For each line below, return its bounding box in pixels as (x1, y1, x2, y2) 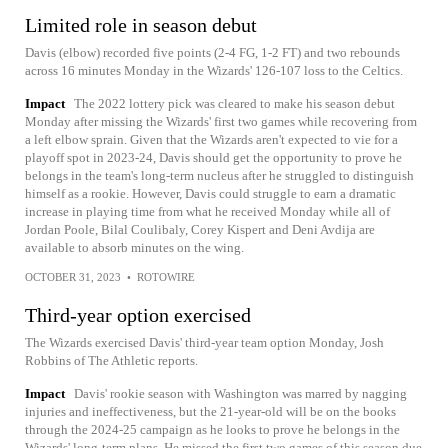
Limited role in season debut (25, 14, 257, 36)
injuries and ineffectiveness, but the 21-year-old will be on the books (25, 404, 396, 419)
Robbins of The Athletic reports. (25, 353, 198, 368)
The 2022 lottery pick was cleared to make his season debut (74, 96, 395, 111)
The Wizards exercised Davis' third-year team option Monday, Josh (25, 335, 384, 350)
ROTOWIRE (137, 271, 195, 283)
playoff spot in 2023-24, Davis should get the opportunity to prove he (25, 150, 402, 165)
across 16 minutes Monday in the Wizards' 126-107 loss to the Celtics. (25, 63, 403, 78)
